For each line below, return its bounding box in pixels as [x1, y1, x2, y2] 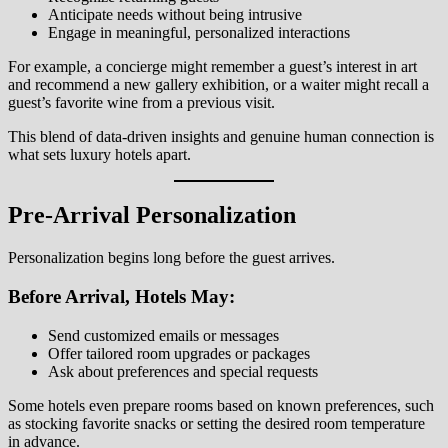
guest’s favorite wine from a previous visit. [8, 94, 275, 112]
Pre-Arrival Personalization [8, 202, 296, 229]
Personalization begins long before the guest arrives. [8, 249, 335, 267]
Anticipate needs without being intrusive [48, 6, 302, 24]
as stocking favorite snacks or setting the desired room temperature [8, 414, 425, 432]
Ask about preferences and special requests [48, 362, 318, 380]
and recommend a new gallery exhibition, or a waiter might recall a [8, 76, 429, 94]
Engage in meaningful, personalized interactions [48, 24, 350, 42]
